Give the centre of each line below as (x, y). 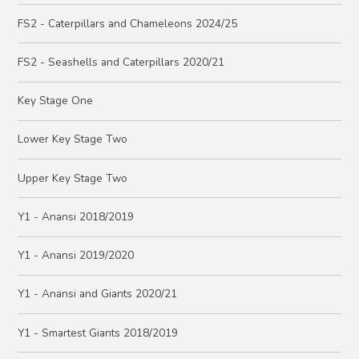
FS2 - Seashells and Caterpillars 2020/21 (121, 62)
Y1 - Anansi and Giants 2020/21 (98, 294)
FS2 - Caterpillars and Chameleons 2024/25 (128, 23)
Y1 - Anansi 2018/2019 (76, 216)
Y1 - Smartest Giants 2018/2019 (98, 333)
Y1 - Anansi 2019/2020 (76, 256)
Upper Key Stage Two (73, 178)
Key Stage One (56, 101)
